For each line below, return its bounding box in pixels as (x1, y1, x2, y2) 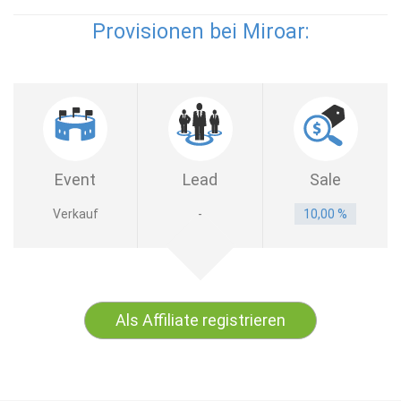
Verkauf (52, 207, 98, 221)
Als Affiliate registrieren (115, 311, 286, 329)
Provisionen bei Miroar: (91, 20, 310, 44)
